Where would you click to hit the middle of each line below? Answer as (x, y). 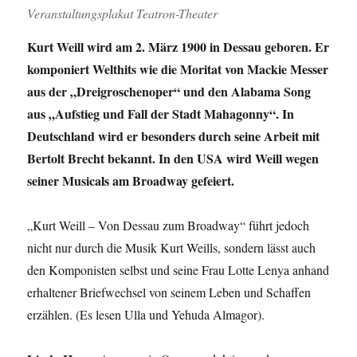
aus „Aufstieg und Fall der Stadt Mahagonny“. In (161, 114)
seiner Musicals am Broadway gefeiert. (131, 181)
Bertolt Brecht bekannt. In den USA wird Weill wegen (173, 159)
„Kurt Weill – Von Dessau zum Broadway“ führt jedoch (169, 226)
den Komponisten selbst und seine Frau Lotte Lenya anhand (178, 270)
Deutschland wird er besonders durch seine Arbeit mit (174, 136)
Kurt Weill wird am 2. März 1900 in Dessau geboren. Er (178, 47)
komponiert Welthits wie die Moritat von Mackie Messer (178, 69)
